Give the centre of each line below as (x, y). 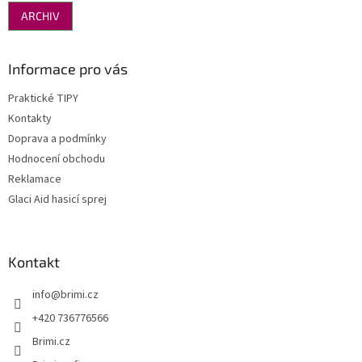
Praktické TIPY (43, 99)
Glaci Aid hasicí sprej (57, 200)
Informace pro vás (68, 69)
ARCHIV (40, 16)
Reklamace (35, 180)
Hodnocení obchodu (57, 160)
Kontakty (30, 119)
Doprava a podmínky (57, 139)
